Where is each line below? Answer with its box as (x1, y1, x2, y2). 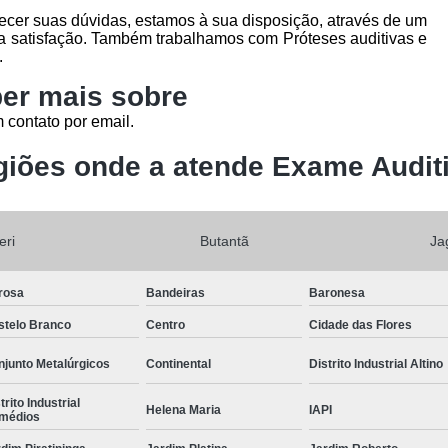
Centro (145, 317, 185, 332)
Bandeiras (145, 285, 205, 300)
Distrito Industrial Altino (309, 356, 444, 371)
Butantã (199, 232, 249, 249)
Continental (145, 356, 211, 371)
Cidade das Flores (309, 317, 413, 332)
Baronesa (309, 285, 366, 300)
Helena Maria (145, 402, 221, 417)
